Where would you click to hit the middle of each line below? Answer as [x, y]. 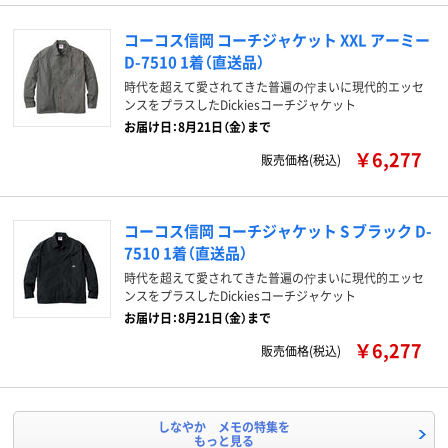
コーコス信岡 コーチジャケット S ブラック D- [278, 230]
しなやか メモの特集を [224, 426]
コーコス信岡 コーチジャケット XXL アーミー [277, 39]
